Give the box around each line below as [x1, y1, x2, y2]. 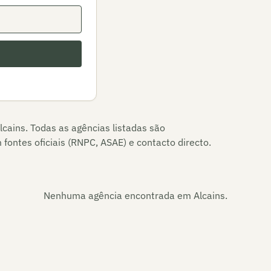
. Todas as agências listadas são [25, 122, 165, 134]
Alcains [194, 189, 225, 201]
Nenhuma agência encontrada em [44, 189, 194, 201]
